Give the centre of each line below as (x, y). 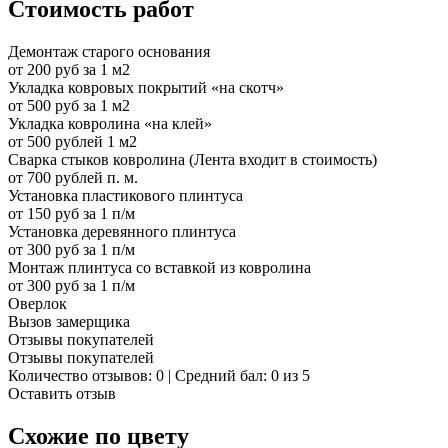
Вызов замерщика (69, 321)
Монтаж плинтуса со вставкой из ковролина (159, 267)
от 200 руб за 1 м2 (69, 69)
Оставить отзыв (62, 393)
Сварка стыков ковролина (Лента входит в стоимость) (192, 159)
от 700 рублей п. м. (73, 177)
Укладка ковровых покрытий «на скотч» (146, 87)
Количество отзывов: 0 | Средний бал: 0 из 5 (159, 375)
